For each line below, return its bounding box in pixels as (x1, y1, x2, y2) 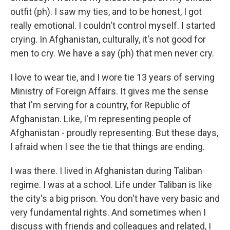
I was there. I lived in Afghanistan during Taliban (10, 165, 202, 176)
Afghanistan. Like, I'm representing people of (10, 113, 191, 124)
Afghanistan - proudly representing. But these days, (10, 127, 218, 138)
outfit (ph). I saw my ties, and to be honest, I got (10, 6, 202, 17)
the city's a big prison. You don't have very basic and (10, 193, 220, 204)
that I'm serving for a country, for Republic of (10, 100, 190, 110)
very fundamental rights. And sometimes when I (10, 207, 206, 218)
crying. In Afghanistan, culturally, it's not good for (10, 34, 206, 45)
